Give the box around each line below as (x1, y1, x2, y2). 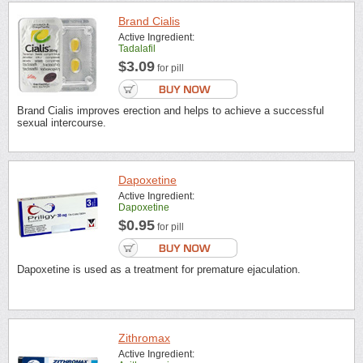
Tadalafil (118, 43, 156, 55)
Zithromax (118, 331, 170, 345)
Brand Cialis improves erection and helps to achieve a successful (17, 105, 324, 117)
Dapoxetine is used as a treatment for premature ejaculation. (17, 263, 301, 275)
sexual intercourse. (17, 117, 106, 130)
